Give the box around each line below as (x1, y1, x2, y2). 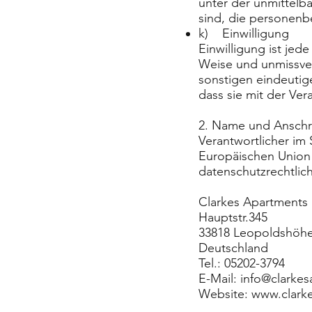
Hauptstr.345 (198, 210, 267, 225)
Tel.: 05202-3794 (198, 256, 285, 271)
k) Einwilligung (198, 26, 289, 41)
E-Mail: (198, 271, 240, 286)
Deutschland (198, 240, 268, 256)
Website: (198, 286, 251, 302)
